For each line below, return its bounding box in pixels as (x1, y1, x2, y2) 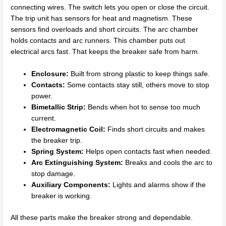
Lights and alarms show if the (110, 181, 206, 189)
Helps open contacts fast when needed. (84, 148, 212, 156)
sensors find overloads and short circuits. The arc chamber (11, 26, 199, 34)
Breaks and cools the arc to (123, 159, 213, 167)
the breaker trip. (31, 137, 83, 145)
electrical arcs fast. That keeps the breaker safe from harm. (11, 48, 200, 56)
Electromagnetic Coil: (31, 126, 106, 134)
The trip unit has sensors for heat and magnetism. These (11, 15, 193, 23)
